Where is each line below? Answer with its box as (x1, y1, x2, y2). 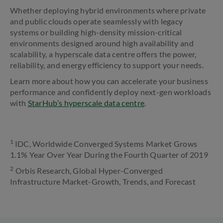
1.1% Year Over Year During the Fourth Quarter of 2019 (10, 150, 208, 159)
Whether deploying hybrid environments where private (10, 5, 206, 15)
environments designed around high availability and (10, 38, 194, 48)
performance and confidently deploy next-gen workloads (10, 87, 211, 97)
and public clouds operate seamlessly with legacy (10, 16, 183, 26)
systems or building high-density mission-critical (10, 27, 182, 37)
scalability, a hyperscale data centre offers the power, (10, 49, 197, 59)
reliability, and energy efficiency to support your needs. (10, 60, 204, 70)
